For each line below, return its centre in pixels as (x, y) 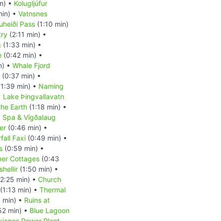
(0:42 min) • (22, 55)
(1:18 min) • (47, 107)
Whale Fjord (31, 65)
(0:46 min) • (27, 127)
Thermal (53, 189)
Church (50, 179)
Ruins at (37, 200)
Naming (51, 86)
